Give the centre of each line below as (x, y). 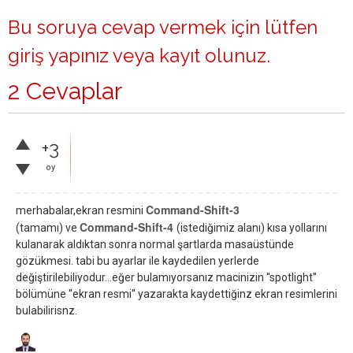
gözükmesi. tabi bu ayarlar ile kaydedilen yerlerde (137, 261)
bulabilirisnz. (46, 310)
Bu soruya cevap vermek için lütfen (163, 27)
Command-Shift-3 (193, 210)
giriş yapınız (58, 56)
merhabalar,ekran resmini (81, 210)
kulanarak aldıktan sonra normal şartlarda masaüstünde (155, 244)
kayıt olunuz (213, 56)
